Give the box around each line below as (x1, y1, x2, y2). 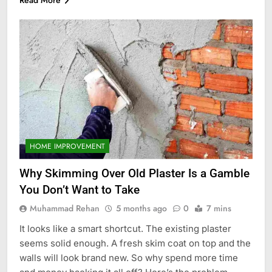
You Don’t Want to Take (19, 182, 140, 197)
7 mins (206, 202, 231, 214)
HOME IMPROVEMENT (30, 140, 105, 152)
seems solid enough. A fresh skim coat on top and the (19, 237, 251, 249)
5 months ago (116, 202, 167, 214)
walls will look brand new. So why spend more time (19, 251, 238, 263)
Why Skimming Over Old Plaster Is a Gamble (19, 166, 250, 180)
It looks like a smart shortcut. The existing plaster (19, 222, 231, 234)
